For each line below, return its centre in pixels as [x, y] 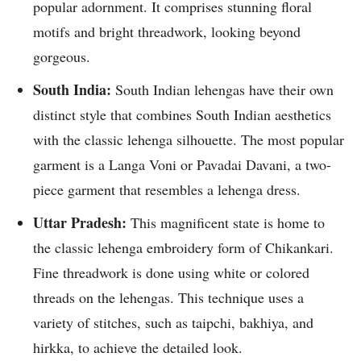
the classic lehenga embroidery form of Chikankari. [183, 248]
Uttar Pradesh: [82, 223]
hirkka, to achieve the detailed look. [140, 348]
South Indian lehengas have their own [224, 90]
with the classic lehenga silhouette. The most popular [189, 140]
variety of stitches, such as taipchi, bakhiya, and [173, 323]
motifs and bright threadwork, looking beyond [167, 32]
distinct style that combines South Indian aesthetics [182, 115]
